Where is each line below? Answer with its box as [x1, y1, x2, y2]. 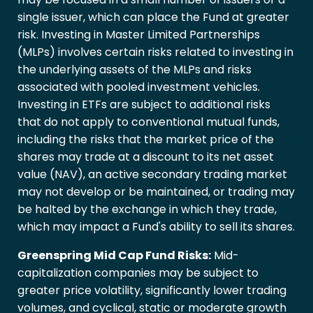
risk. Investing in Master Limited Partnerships [17, 27, 260, 43]
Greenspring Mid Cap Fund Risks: [17, 247, 211, 264]
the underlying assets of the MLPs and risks [17, 61, 252, 78]
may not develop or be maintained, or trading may [17, 184, 295, 201]
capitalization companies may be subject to [17, 265, 259, 282]
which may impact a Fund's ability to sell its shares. [17, 219, 295, 235]
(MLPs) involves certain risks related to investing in [17, 44, 293, 61]
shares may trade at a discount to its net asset [17, 149, 274, 166]
